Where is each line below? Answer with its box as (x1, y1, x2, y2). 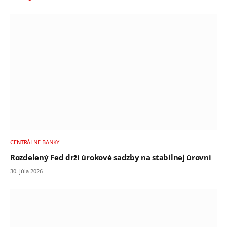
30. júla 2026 (10, 167, 43, 175)
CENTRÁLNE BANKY (10, 138, 60, 146)
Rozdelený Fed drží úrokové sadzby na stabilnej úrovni (10, 153, 211, 163)
